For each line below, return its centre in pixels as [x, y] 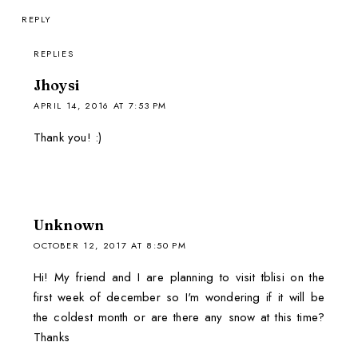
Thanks [52, 338]
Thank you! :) [68, 138]
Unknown [69, 225]
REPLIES [54, 54]
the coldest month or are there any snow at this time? [179, 318]
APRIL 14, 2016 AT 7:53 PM [100, 106]
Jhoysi [56, 86]
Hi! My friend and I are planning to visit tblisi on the [179, 278]
